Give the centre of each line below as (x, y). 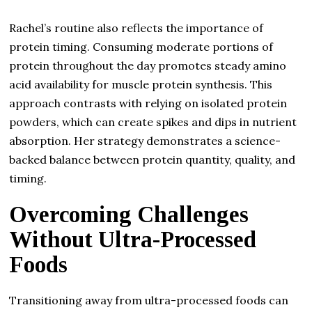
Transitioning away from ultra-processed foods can (149, 300)
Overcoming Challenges (129, 214)
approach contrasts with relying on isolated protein (148, 103)
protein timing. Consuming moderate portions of (141, 46)
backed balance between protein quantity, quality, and (153, 159)
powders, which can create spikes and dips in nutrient (153, 122)
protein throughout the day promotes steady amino (148, 65)
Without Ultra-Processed (133, 239)
